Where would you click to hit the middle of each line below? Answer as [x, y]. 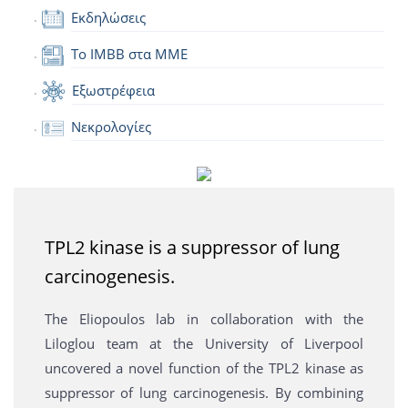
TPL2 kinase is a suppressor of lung [192, 246]
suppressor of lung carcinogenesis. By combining [204, 393]
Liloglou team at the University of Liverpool [204, 344]
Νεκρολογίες [111, 127]
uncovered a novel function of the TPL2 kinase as [204, 368]
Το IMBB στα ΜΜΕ [129, 54]
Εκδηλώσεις [108, 18]
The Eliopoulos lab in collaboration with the [204, 319]
